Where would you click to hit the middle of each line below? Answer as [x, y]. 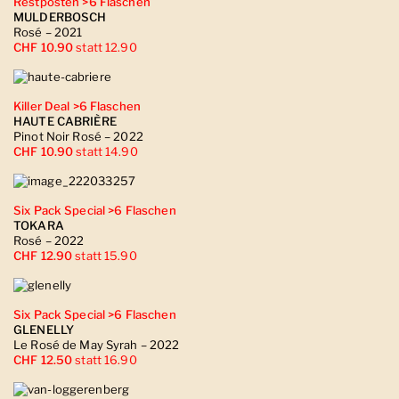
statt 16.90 [106, 359]
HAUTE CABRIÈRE [65, 121]
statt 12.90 [106, 47]
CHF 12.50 [45, 359]
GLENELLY [44, 329]
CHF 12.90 [45, 255]
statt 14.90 [107, 151]
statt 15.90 [106, 255]
